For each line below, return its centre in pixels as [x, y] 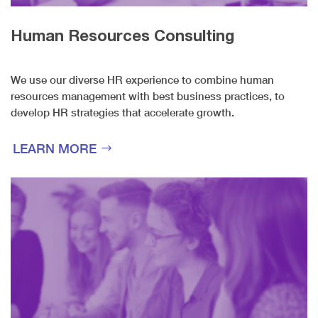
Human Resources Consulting [122, 35]
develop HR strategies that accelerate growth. [122, 112]
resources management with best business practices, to [148, 95]
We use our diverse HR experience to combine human [142, 79]
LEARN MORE [55, 149]
